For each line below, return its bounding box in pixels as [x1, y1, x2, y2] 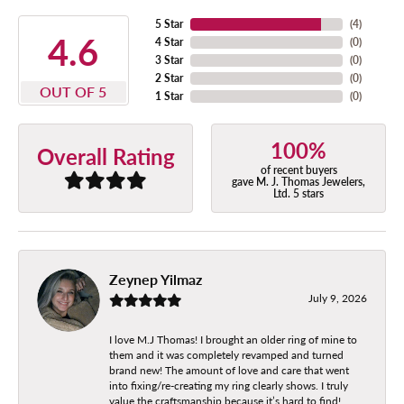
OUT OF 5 [40, 80, 107, 102]
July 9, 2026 [308, 289, 367, 305]
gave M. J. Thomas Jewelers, [232, 173, 365, 189]
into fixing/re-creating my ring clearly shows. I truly [109, 377, 348, 392]
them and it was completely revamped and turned [109, 346, 344, 362]
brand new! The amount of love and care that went [109, 362, 349, 377]
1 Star [154, 87, 183, 104]
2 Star [154, 69, 183, 86]
